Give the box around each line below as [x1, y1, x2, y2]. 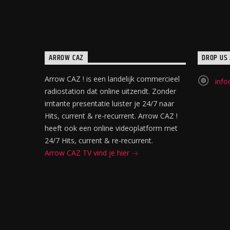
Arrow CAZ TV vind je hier [45, 147, 131, 158]
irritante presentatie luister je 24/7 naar [45, 98, 174, 108]
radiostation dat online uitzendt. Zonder [45, 86, 176, 96]
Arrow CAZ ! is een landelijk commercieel [45, 73, 180, 84]
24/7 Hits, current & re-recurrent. [45, 135, 153, 145]
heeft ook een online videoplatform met [45, 123, 178, 133]
